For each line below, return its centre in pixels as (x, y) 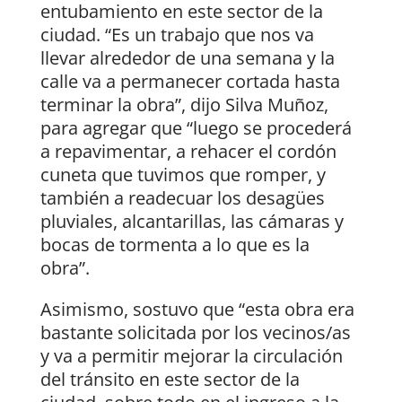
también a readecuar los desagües (182, 198)
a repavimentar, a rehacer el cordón (188, 152)
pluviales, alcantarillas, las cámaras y (192, 222)
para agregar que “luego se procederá (196, 128)
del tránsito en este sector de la (170, 380)
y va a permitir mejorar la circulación (191, 356)
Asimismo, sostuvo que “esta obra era (197, 310)
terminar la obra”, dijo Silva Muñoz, (184, 105)
